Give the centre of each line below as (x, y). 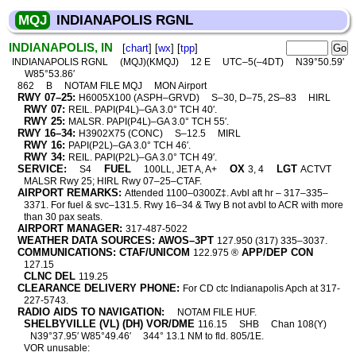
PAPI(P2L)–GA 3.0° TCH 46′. (130, 145)
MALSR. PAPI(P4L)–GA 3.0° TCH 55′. (149, 122)
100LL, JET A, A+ (180, 169)
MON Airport (180, 86)
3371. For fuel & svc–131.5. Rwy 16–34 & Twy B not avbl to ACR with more (183, 205)
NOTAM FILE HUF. (217, 312)
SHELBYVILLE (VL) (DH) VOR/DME (110, 324)
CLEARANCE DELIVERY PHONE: (98, 288)
